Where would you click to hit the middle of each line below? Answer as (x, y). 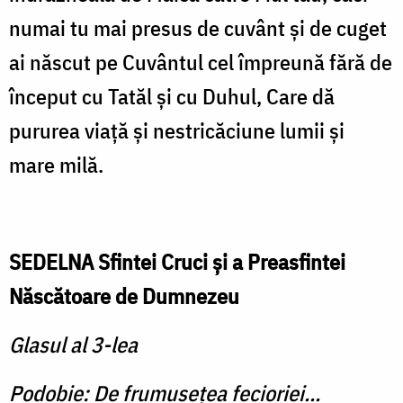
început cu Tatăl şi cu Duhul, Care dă (172, 97)
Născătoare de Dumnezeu (124, 296)
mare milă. (56, 165)
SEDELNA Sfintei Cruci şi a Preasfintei (177, 262)
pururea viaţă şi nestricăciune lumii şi (177, 131)
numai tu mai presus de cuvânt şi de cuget (198, 28)
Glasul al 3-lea (73, 345)
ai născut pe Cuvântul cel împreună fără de (201, 63)
